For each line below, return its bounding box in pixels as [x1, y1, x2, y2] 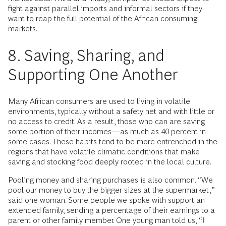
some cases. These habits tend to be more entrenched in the [8, 137, 217, 146]
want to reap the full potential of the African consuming [8, 14, 197, 23]
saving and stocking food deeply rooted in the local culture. [8, 157, 211, 166]
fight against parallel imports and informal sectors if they [8, 4, 202, 13]
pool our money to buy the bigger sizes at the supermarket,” [8, 186, 215, 194]
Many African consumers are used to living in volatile [8, 97, 190, 105]
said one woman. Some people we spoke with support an [8, 196, 205, 204]
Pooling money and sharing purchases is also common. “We [8, 176, 213, 184]
